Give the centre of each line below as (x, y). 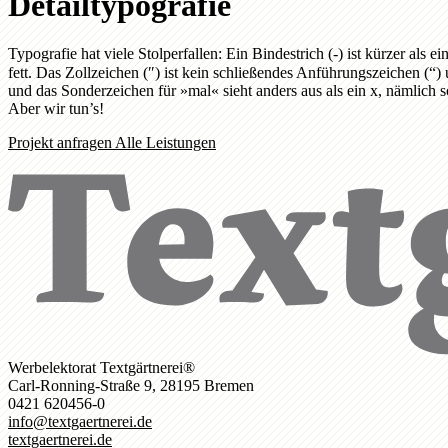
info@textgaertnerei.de (80, 421)
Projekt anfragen (61, 143)
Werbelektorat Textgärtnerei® (101, 367)
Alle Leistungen (165, 143)
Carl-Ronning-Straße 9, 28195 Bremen (131, 385)
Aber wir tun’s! (56, 109)
